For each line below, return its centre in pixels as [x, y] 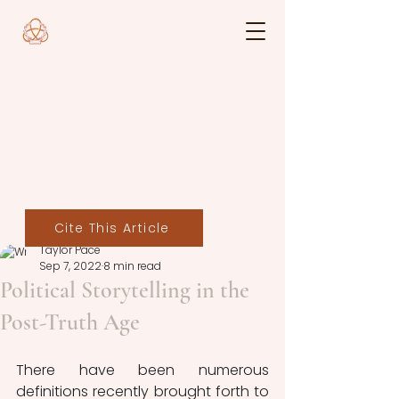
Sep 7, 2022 [70, 266]
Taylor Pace [70, 250]
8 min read [132, 266]
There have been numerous [142, 370]
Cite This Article [112, 228]
